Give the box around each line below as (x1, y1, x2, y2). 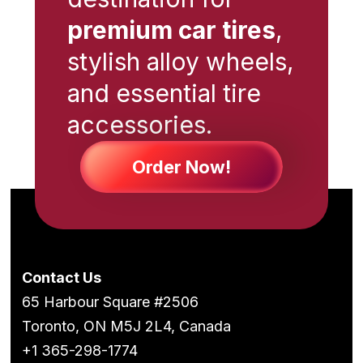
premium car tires (67, 15, 276, 45)
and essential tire (67, 78, 262, 108)
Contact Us (21, 268, 101, 286)
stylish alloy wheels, (67, 46, 295, 76)
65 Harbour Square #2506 (21, 293, 199, 310)
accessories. (67, 109, 213, 139)
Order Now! (132, 156, 231, 177)
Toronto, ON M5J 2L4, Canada (21, 317, 231, 335)
